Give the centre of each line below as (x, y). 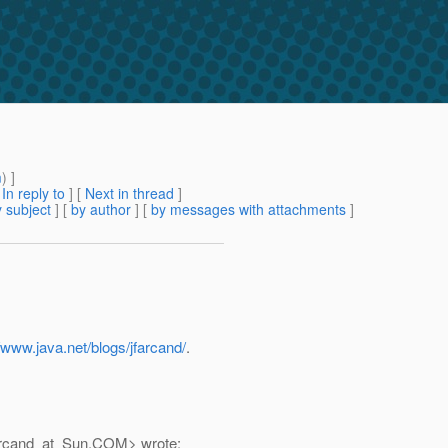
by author (101, 209)
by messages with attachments (248, 209)
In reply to (33, 193)
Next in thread (129, 193)
